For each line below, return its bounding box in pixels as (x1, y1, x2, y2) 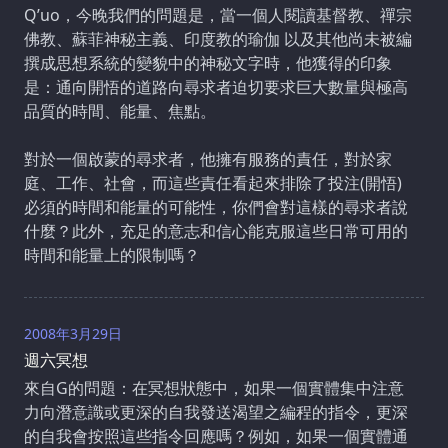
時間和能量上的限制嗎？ (24, 244, 200, 267)
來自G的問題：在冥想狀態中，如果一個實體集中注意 (24, 377, 404, 400)
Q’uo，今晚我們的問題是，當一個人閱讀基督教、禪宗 (24, 4, 412, 27)
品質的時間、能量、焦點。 (24, 100, 216, 123)
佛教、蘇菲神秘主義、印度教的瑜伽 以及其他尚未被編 (24, 28, 412, 51)
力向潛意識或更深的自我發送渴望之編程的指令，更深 (24, 401, 408, 424)
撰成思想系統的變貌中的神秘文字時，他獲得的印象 (24, 52, 392, 75)
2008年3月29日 (24, 324, 122, 344)
